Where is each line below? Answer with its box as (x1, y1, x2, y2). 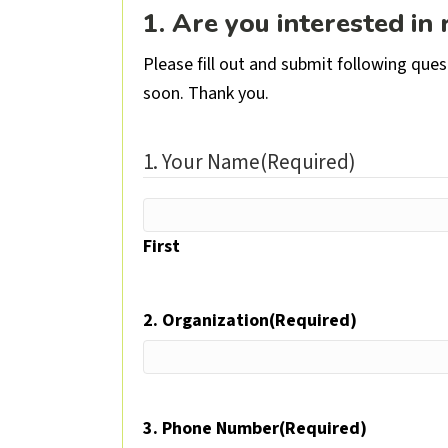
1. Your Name (143, 147, 260, 178)
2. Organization (143, 308, 269, 334)
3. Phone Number (143, 416, 279, 442)
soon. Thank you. (143, 81, 269, 107)
